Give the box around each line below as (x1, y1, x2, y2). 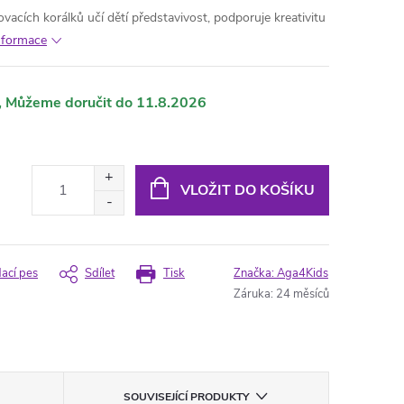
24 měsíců (276, 286, 329, 302)
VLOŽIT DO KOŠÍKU (179, 179, 315, 200)
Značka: (234, 265, 277, 281)
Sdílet (85, 265, 115, 281)
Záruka (234, 286, 271, 302)
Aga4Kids (277, 265, 328, 281)
